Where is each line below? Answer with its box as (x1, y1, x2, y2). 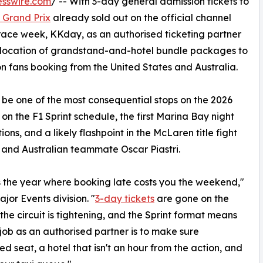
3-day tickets (95, 193, 154, 205)
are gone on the (154, 193, 229, 205)
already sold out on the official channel (50, 12, 231, 24)
